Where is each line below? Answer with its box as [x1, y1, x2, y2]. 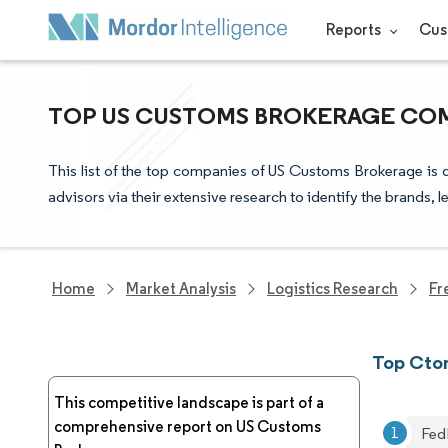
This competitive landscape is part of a [54, 393, 324, 412]
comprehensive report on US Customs [54, 417, 321, 436]
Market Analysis [126, 279, 236, 298]
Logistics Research [267, 279, 398, 298]
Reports [325, 20, 384, 39]
